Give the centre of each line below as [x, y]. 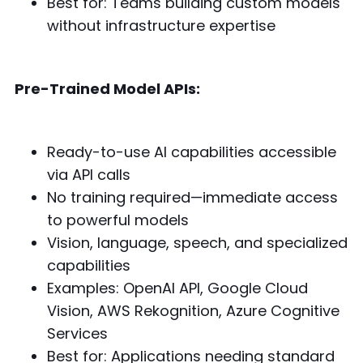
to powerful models [117, 220]
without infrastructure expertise [161, 25]
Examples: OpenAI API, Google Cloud [177, 288]
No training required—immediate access [192, 197]
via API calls [88, 174]
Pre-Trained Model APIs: [107, 88]
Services [77, 333]
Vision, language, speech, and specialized [197, 242]
